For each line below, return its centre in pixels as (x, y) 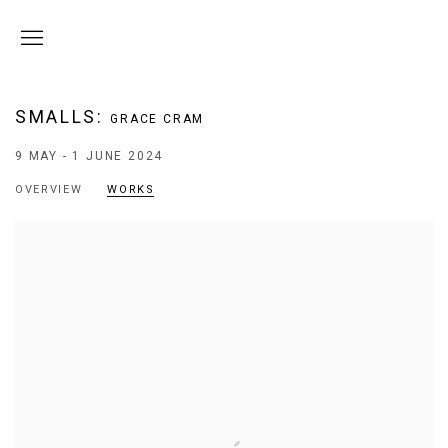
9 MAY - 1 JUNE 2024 (89, 156)
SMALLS (56, 117)
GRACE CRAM (157, 119)
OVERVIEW (49, 189)
